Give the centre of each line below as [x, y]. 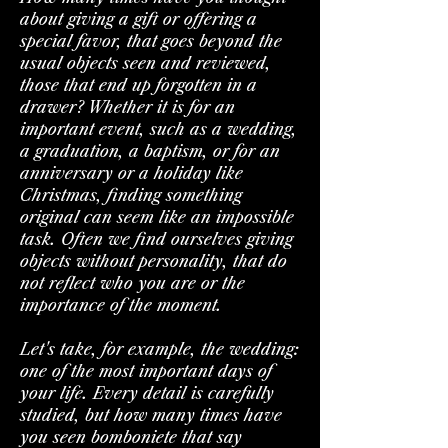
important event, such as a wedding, [158, 128]
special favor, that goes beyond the [151, 40]
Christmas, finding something [131, 194]
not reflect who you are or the [132, 282]
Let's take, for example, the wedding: [159, 348]
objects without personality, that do [153, 260]
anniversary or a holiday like [131, 172]
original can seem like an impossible [157, 216]
